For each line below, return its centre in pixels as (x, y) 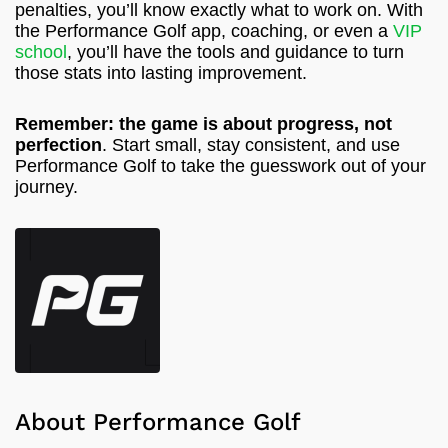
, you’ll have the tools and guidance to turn (235, 51)
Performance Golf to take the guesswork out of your (220, 165)
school (41, 51)
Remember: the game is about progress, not (203, 123)
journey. (46, 186)
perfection (58, 144)
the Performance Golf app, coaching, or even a (204, 30)
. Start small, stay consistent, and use (251, 144)
